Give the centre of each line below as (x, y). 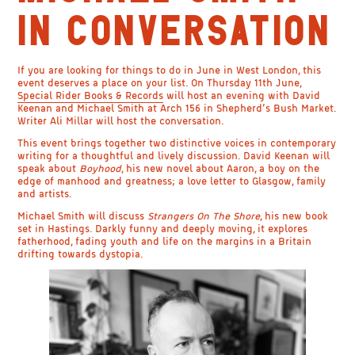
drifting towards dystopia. (81, 254)
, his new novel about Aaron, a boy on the (221, 168)
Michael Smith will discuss (83, 216)
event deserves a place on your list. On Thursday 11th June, (160, 83)
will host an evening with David (242, 95)
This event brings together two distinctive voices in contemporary (177, 143)
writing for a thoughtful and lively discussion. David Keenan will (174, 156)
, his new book (294, 216)
